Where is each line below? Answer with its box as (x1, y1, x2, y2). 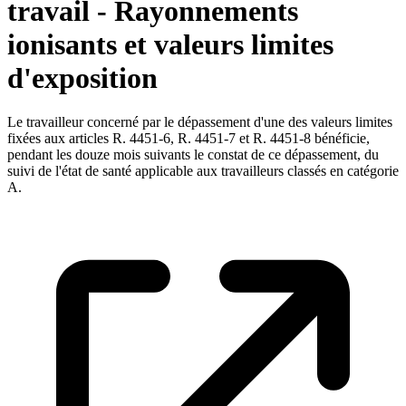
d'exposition (7, 61, 158, 94)
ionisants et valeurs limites (7, 27, 333, 61)
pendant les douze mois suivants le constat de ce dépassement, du (7, 147, 379, 163)
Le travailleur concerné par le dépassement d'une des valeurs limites (7, 114, 392, 130)
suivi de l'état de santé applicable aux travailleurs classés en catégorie (7, 163, 399, 179)
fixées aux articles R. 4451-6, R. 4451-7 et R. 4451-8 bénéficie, (7, 130, 370, 147)
